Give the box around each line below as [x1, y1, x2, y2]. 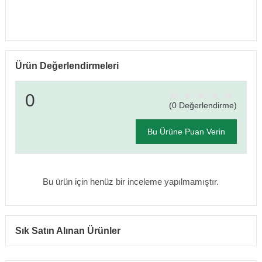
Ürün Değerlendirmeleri [15, 61, 119, 71]
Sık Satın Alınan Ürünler [15, 226, 120, 236]
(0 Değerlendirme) [169, 100, 237, 110]
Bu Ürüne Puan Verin [147, 126, 225, 136]
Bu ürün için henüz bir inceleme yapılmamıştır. [43, 177, 219, 187]
